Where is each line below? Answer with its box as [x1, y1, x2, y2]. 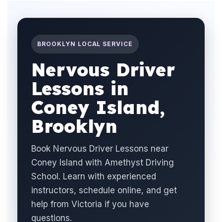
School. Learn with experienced [31, 171, 156, 181]
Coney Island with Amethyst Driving [31, 158, 174, 167]
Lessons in [31, 77, 129, 100]
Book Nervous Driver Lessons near [31, 144, 168, 154]
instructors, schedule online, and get [31, 185, 177, 195]
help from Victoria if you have [31, 199, 149, 209]
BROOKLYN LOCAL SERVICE [37, 40, 133, 48]
